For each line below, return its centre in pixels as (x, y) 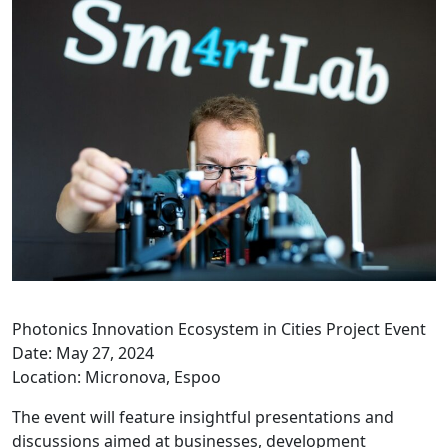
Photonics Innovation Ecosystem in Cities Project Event (219, 329)
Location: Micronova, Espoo (116, 377)
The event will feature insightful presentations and (203, 417)
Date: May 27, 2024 (83, 353)
